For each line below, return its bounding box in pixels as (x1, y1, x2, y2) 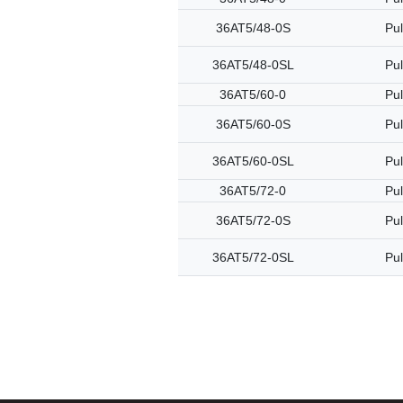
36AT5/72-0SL (211, 250, 294, 264)
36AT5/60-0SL (211, 154, 294, 168)
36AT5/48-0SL (211, 58, 294, 72)
